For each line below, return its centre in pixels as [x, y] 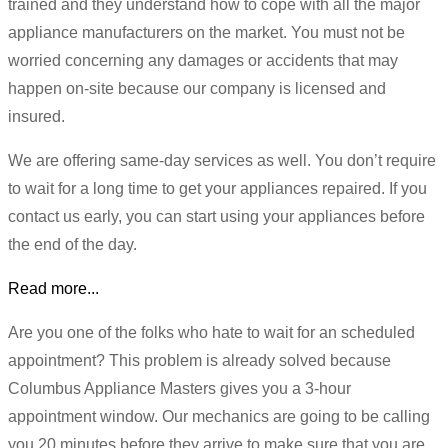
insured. [36, 116]
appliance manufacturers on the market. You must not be [206, 32]
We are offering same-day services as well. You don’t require [222, 160]
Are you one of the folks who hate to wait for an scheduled [211, 332]
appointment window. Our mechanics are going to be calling [219, 416]
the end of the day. [72, 244]
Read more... [53, 288]
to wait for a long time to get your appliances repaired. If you [217, 188]
